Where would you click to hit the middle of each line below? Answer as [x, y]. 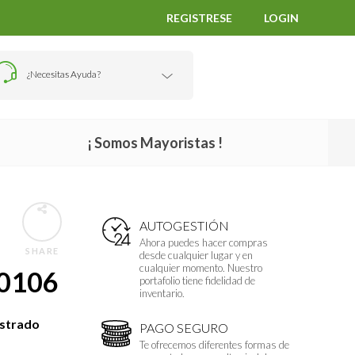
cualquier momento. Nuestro [201, 268]
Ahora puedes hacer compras [204, 243]
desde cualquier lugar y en [196, 256]
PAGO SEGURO [184, 327]
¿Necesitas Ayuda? [64, 74]
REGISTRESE [200, 18]
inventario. [162, 294]
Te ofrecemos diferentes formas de [214, 344]
